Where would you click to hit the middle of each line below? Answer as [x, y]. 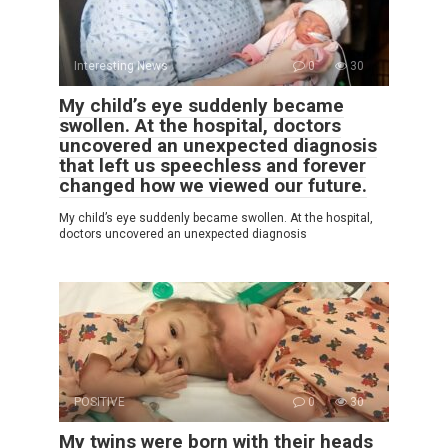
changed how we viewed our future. [213, 186]
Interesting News [121, 66]
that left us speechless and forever [212, 166]
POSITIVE [99, 402]
